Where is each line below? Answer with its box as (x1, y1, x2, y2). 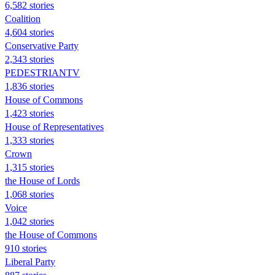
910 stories (5, 242, 47, 254)
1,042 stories (5, 215, 54, 227)
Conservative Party (5, 40, 79, 51)
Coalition (5, 13, 41, 24)
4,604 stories (5, 26, 54, 37)
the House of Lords (5, 175, 80, 186)
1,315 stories (5, 161, 54, 172)
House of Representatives (5, 121, 104, 132)
